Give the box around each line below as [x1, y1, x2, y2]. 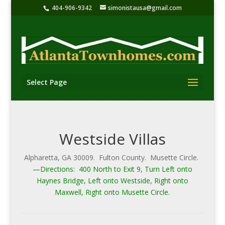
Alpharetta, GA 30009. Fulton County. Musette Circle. [24, 153, 201, 162]
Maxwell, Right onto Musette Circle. [55, 187, 170, 197]
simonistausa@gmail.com [107, 4, 182, 12]
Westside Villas [59, 129, 166, 149]
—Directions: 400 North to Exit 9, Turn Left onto [32, 164, 192, 174]
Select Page [26, 77, 67, 87]
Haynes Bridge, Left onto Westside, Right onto [36, 176, 188, 185]
